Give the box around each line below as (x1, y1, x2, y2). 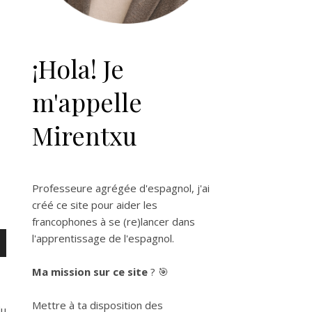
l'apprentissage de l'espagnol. (32, 231, 174, 245)
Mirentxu (32, 118, 137, 152)
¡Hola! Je (32, 52, 124, 85)
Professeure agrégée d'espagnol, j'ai (32, 181, 210, 195)
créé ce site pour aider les (32, 198, 157, 212)
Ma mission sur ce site (32, 265, 150, 279)
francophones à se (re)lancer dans (32, 214, 195, 228)
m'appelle (32, 85, 142, 118)
